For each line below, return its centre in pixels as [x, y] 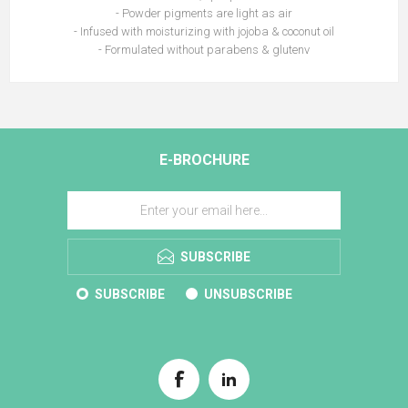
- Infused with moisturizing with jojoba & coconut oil [204, 31]
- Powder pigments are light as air [204, 13]
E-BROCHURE [204, 159]
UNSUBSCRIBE [248, 294]
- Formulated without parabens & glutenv [204, 49]
